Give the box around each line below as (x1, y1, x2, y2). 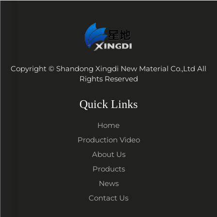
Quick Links (79, 97, 138, 110)
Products (92, 164, 125, 173)
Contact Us (89, 193, 128, 202)
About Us (92, 149, 125, 159)
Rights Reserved (79, 74, 138, 83)
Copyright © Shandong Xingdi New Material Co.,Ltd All (11, 63, 206, 73)
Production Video (77, 135, 140, 144)
